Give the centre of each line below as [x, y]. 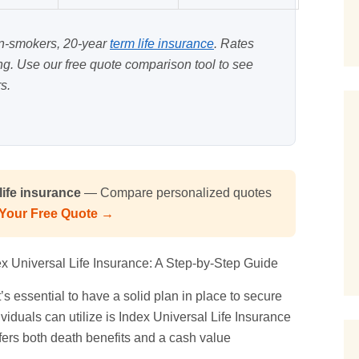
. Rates [234, 44]
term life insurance [162, 44]
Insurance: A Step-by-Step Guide [184, 264]
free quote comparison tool [140, 65]
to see [234, 65]
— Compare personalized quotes [177, 193]
